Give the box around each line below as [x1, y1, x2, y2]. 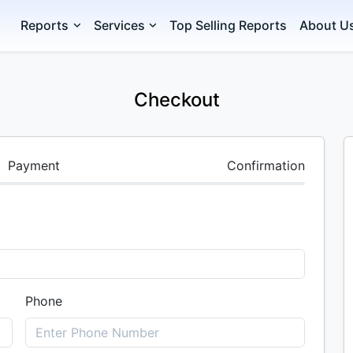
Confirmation [227, 158, 305, 173]
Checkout [133, 88, 220, 111]
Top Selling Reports [169, 17, 288, 33]
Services [93, 17, 145, 33]
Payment [8, 158, 60, 173]
